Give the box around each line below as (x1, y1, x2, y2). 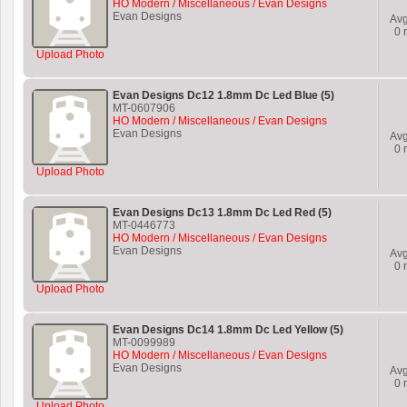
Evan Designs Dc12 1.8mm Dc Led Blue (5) (113, 89, 334, 102)
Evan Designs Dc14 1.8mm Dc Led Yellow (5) (113, 323, 343, 336)
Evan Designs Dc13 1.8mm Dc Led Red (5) (113, 206, 332, 219)
